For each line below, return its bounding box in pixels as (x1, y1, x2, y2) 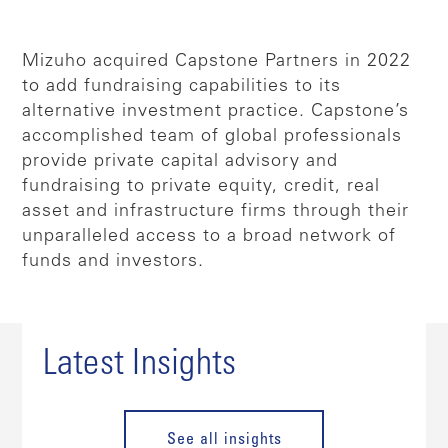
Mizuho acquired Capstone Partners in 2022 (22, 53, 412, 72)
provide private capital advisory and (22, 153, 339, 172)
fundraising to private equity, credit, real (22, 178, 381, 197)
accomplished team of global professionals (22, 128, 403, 147)
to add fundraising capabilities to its (22, 78, 342, 97)
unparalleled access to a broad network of (22, 228, 397, 247)
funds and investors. (22, 253, 205, 272)
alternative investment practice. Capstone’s (22, 103, 410, 122)
